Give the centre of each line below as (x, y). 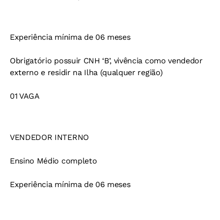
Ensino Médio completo (54, 161)
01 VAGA (25, 96)
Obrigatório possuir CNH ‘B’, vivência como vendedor (106, 61)
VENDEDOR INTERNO (49, 137)
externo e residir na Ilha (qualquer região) (86, 73)
